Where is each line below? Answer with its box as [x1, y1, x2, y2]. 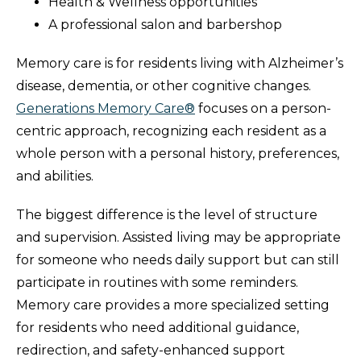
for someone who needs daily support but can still [16, 252, 339, 268]
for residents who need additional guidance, [16, 320, 299, 336]
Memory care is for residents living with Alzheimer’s [16, 56, 343, 72]
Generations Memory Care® [16, 101, 195, 117]
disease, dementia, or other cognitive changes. [16, 78, 311, 94]
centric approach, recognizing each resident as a [16, 123, 326, 139]
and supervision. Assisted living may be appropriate [16, 230, 341, 246]
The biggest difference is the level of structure [16, 207, 317, 223]
